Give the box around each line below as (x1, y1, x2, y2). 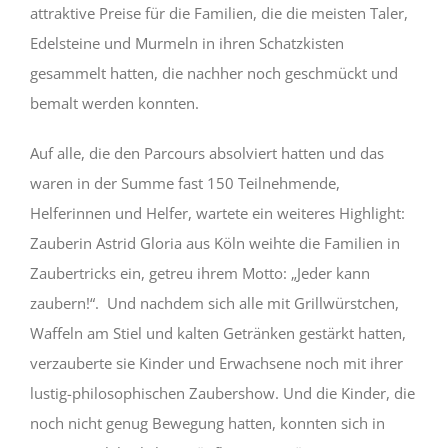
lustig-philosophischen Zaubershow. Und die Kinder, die (29, 382, 415, 403)
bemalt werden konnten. (29, 92, 199, 113)
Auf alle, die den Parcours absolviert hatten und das (29, 142, 384, 163)
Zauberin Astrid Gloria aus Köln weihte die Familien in (29, 232, 400, 253)
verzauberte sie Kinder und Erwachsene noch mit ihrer (29, 352, 403, 373)
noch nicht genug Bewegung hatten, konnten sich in (29, 412, 385, 433)
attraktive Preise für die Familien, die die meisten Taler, (29, 2, 408, 23)
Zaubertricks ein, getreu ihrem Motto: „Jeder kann (29, 262, 370, 283)
